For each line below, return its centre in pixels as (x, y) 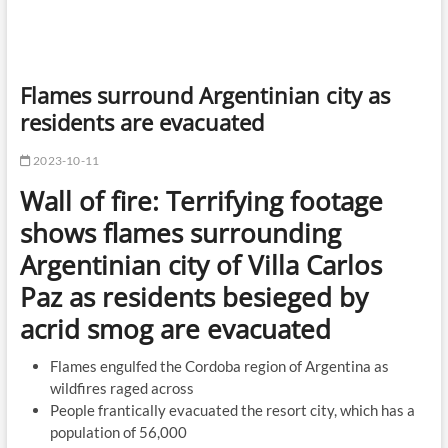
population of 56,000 (119, 432)
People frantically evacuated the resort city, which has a (232, 410)
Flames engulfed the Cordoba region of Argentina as (219, 366)
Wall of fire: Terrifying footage (201, 201)
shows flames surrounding (180, 233)
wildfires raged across (123, 388)
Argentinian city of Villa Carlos (200, 265)
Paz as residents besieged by (193, 297)
